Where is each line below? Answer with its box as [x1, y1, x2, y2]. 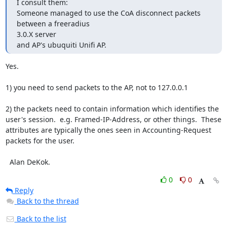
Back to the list [14, 214, 66, 223]
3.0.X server [16, 29, 56, 39]
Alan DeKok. [9, 157, 50, 167]
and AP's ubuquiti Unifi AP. [16, 40, 106, 50]
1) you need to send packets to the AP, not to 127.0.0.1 [5, 83, 188, 92]
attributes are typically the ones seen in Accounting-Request [5, 125, 211, 135]
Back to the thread [16, 196, 79, 206]
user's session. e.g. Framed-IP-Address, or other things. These [5, 115, 221, 124]
